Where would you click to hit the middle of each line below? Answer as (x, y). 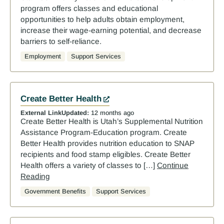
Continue (173, 165)
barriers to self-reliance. (61, 41)
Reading (35, 176)
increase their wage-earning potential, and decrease (111, 30)
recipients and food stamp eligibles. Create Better (105, 154)
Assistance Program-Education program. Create (104, 132)
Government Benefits (55, 191)
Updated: (75, 112)
